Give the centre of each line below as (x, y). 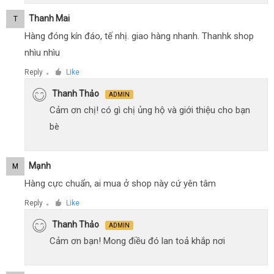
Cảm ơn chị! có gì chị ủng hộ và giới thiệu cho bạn (150, 110)
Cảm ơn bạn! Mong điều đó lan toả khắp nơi (137, 241)
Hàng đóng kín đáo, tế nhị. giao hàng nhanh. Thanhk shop (139, 36)
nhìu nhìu (42, 52)
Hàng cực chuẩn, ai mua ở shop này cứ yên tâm (120, 183)
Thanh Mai (49, 19)
